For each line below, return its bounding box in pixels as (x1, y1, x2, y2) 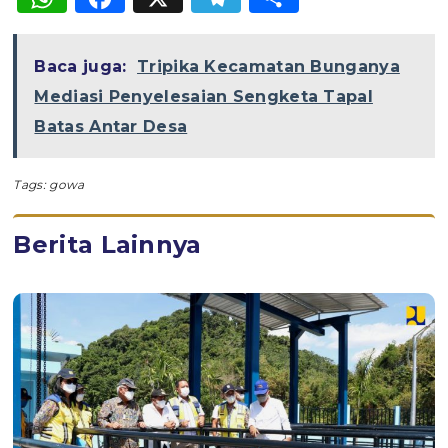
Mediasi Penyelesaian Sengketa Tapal (34, 86, 373, 106)
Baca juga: (34, 56, 127, 76)
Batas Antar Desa (34, 116, 188, 136)
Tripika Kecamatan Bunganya (137, 56, 400, 76)
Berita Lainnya (13, 229, 202, 259)
